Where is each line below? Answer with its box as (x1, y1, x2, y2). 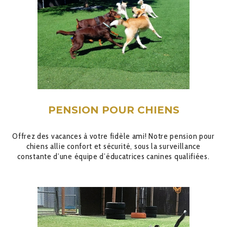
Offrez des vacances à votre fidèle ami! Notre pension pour (12, 131, 215, 141)
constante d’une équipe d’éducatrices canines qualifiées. (17, 152, 210, 161)
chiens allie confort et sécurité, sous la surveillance (26, 141, 201, 151)
